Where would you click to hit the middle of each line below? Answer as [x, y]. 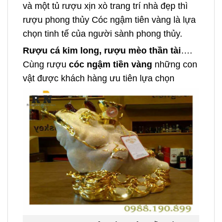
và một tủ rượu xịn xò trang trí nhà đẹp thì [105, 6]
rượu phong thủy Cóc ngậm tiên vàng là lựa [109, 20]
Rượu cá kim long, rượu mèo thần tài [102, 50]
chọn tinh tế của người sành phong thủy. [103, 34]
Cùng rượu [46, 64]
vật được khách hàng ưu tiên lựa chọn [99, 78]
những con [175, 64]
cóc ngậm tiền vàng [111, 64]
